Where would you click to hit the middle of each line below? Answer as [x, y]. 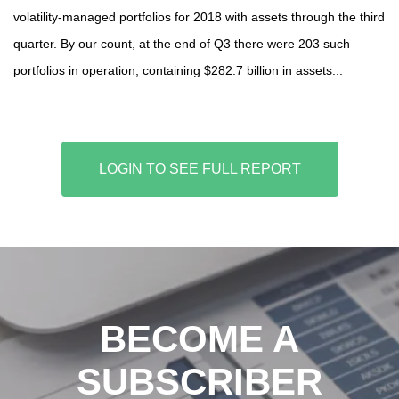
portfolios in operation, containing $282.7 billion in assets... [178, 70]
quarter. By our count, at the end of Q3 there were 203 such [182, 44]
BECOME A [199, 339]
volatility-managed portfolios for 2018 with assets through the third [199, 17]
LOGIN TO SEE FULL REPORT [199, 169]
